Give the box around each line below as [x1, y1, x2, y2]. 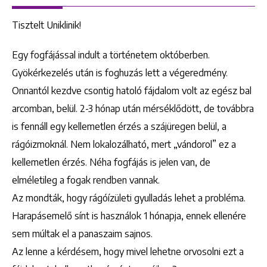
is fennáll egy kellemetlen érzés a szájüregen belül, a [12, 120, 226, 132]
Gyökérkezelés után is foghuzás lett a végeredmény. [12, 66, 228, 79]
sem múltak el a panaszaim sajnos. [12, 227, 153, 240]
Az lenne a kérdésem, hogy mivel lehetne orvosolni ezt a [12, 245, 244, 257]
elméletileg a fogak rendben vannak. [12, 173, 160, 186]
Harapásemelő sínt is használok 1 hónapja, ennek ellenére [12, 209, 246, 222]
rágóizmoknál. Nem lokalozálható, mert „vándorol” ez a [12, 138, 236, 150]
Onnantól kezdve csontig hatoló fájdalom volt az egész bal [12, 84, 252, 97]
